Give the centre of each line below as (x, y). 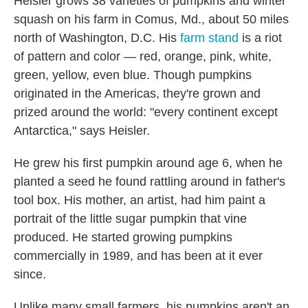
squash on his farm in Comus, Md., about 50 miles (151, 20)
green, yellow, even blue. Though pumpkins (133, 75)
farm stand (209, 38)
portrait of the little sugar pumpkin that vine (130, 219)
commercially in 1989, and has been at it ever (138, 256)
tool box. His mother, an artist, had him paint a (140, 200)
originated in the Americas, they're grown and (137, 94)
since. (30, 275)
